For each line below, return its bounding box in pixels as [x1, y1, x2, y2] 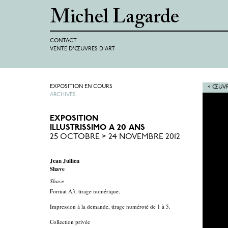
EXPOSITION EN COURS [50, 84, 112, 90]
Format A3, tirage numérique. [50, 187, 122, 195]
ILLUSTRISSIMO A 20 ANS [50, 124, 145, 132]
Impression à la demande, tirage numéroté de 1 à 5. [50, 203, 170, 210]
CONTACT [50, 38, 77, 44]
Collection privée [50, 218, 90, 225]
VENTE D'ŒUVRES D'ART [50, 46, 115, 52]
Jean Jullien [50, 157, 79, 165]
